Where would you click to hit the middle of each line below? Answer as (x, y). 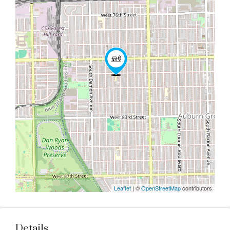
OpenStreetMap (161, 188)
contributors (196, 188)
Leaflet (122, 188)
